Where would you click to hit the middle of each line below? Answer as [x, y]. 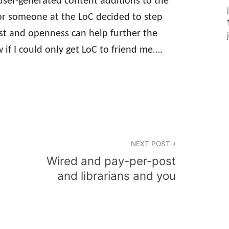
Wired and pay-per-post [111, 161]
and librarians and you [117, 176]
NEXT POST [150, 143]
